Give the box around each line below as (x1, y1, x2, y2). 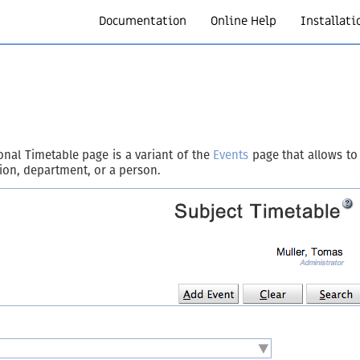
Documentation (99, 13, 186, 29)
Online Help (211, 13, 276, 29)
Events (213, 148, 249, 162)
